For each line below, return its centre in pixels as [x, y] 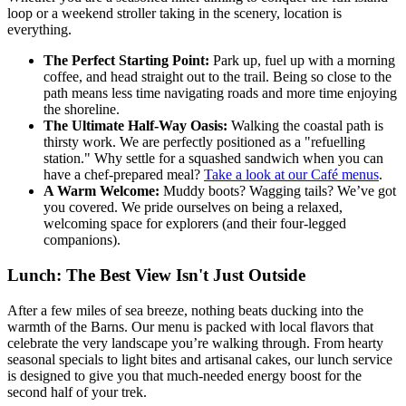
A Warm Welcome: [101, 191]
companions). [82, 240]
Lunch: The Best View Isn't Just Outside [156, 275]
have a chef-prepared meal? [124, 175]
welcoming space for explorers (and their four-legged [195, 224]
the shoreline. [82, 110]
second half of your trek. [77, 391]
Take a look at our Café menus [291, 175]
